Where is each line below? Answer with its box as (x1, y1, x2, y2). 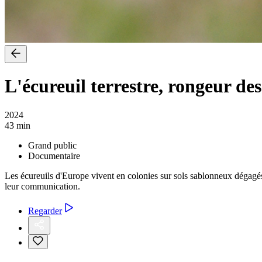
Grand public (28, 140, 77, 150)
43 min (5, 120, 30, 130)
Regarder (28, 205, 62, 216)
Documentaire (28, 150, 80, 161)
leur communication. (5, 181, 80, 191)
